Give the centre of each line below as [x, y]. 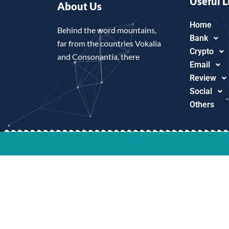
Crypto [201, 51]
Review [203, 78]
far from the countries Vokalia [109, 43]
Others [202, 105]
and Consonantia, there [98, 56]
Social [201, 91]
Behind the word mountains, [107, 30]
